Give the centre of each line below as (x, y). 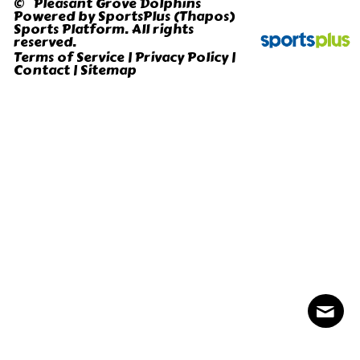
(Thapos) (205, 16)
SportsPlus (135, 16)
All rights (162, 29)
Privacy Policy (182, 57)
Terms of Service (70, 57)
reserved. (45, 42)
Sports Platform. (72, 29)
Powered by (56, 16)
